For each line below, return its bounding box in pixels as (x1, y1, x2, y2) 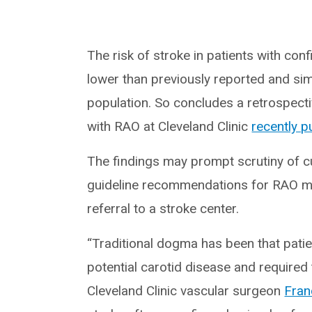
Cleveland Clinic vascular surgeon (87, 283, 285, 299)
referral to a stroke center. (87, 201, 240, 217)
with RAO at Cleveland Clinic (87, 118, 252, 135)
